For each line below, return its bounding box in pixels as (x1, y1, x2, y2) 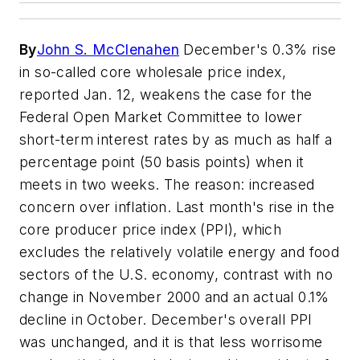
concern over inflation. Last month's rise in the (19, 198, 335, 216)
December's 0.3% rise (179, 41, 337, 59)
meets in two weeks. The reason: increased (19, 176, 315, 194)
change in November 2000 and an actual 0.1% (19, 288, 329, 306)
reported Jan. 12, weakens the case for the (19, 86, 313, 104)
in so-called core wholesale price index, (19, 63, 286, 81)
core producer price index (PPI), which (19, 221, 282, 239)
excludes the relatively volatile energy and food (19, 243, 340, 261)
